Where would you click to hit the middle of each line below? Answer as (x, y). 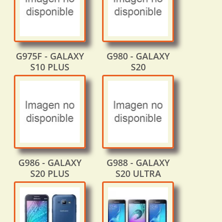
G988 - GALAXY (138, 163)
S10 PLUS (50, 67)
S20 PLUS (50, 174)
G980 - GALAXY (138, 56)
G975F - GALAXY (50, 56)
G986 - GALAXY (50, 163)
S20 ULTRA (138, 174)
